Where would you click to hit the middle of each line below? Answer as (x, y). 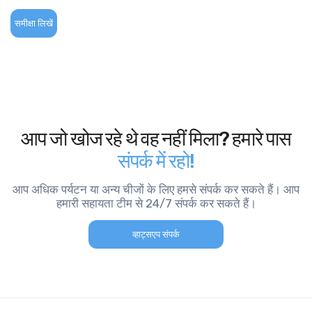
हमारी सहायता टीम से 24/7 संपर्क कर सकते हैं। (156, 203)
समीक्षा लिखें (34, 23)
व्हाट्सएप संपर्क (156, 234)
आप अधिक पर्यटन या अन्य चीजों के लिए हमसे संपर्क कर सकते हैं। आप (156, 189)
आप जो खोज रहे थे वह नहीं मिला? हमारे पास (156, 139)
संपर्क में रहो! (156, 161)
